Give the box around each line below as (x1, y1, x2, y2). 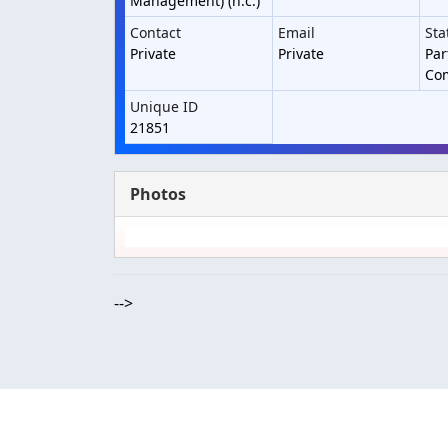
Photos (130, 183, 186, 205)
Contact (130, 23, 181, 42)
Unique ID (130, 97, 198, 116)
